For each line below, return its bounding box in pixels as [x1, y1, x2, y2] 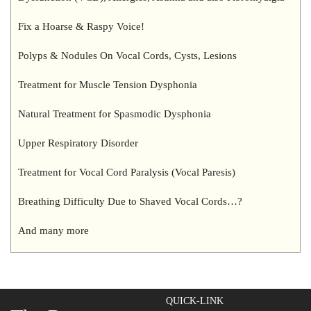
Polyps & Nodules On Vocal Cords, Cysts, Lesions [18, 50, 237, 61]
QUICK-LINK [166, 296, 224, 306]
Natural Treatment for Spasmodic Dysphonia [18, 108, 211, 119]
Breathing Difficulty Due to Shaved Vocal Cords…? [18, 196, 242, 207]
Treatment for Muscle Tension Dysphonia [18, 79, 197, 90]
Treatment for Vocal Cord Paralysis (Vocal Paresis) [18, 167, 235, 178]
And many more [18, 225, 89, 236]
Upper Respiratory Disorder [18, 137, 138, 149]
